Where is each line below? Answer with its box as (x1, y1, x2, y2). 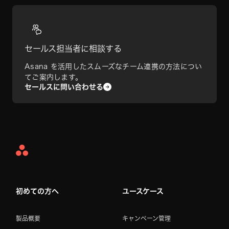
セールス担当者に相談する (25, 44, 122, 53)
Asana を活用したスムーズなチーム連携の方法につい (25, 62, 202, 70)
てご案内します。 (25, 73, 83, 81)
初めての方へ (16, 187, 59, 195)
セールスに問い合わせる (25, 83, 103, 90)
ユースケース (122, 187, 164, 195)
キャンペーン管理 (122, 215, 171, 221)
